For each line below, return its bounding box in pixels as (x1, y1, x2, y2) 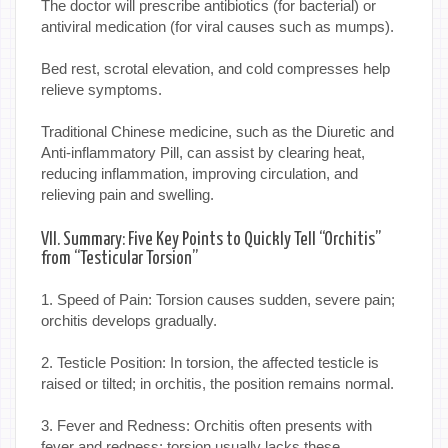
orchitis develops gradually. (41, 312, 217, 330)
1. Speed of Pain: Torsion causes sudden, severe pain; (41, 291, 395, 309)
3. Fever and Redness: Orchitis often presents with (41, 417, 372, 435)
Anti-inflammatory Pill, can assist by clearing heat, (41, 144, 365, 162)
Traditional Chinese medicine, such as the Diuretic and (41, 123, 394, 141)
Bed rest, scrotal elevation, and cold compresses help (41, 60, 390, 78)
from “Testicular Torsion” (41, 250, 198, 269)
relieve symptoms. (41, 81, 162, 99)
